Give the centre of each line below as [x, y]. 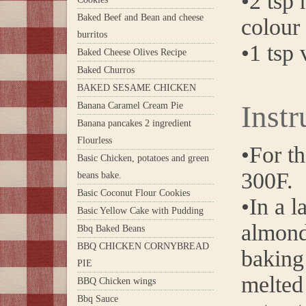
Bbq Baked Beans [111, 228]
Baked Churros [106, 70]
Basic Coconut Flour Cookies [134, 193]
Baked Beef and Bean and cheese [140, 17]
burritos [92, 34]
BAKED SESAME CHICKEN [137, 87]
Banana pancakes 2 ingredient [134, 123]
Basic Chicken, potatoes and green [143, 158]
